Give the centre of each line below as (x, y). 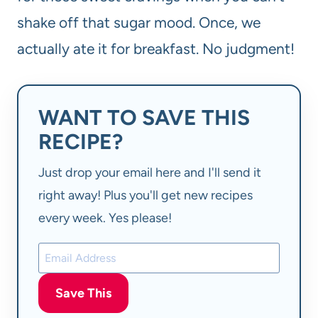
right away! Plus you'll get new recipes (146, 195)
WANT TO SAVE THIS (144, 118)
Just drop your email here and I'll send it (150, 172)
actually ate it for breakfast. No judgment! (156, 49)
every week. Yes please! (105, 218)
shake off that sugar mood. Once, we (139, 23)
